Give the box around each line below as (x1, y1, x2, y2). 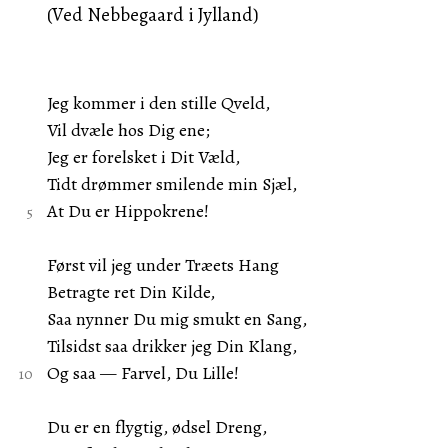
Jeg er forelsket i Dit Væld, (46, 145, 240, 169)
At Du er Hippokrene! (46, 199, 209, 223)
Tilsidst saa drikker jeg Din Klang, (46, 334, 297, 358)
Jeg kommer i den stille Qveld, (46, 91, 270, 115)
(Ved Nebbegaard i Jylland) (47, 2, 259, 28)
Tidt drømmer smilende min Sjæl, (46, 172, 297, 196)
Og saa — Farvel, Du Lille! (46, 361, 239, 385)
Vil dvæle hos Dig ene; (46, 118, 210, 142)
